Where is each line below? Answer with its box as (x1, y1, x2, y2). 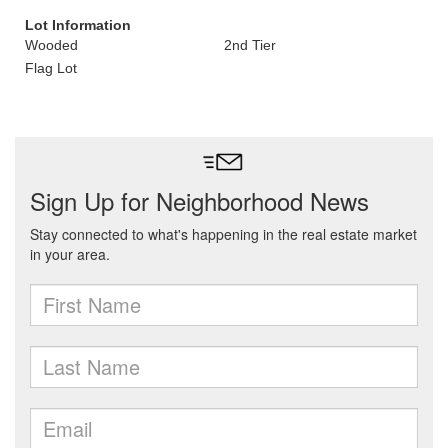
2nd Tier (224, 37, 276, 53)
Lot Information (25, 17, 131, 33)
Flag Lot (25, 60, 77, 76)
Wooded (25, 37, 78, 53)
